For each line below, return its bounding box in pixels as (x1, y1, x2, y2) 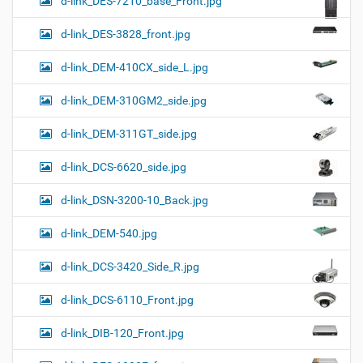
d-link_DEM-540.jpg (61, 226, 157, 240)
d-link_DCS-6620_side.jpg (61, 160, 186, 173)
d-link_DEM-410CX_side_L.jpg (61, 60, 208, 74)
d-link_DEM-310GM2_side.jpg (61, 93, 207, 107)
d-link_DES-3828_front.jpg (61, 27, 190, 41)
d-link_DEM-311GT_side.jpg (61, 126, 197, 140)
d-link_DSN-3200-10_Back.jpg (61, 193, 208, 207)
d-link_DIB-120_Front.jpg (61, 326, 184, 340)
